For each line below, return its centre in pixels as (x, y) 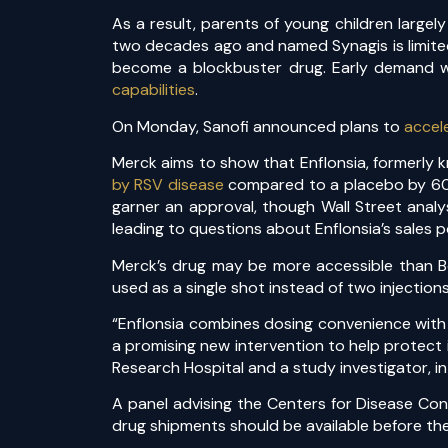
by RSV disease (168, 185)
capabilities (153, 90)
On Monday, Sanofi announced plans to (258, 126)
